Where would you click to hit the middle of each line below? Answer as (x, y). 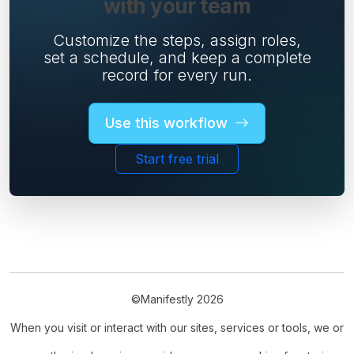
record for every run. (177, 75)
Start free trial (177, 158)
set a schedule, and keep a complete (177, 57)
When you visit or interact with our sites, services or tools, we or (177, 327)
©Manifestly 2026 (177, 299)
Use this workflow (168, 122)
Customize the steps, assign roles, (177, 40)
